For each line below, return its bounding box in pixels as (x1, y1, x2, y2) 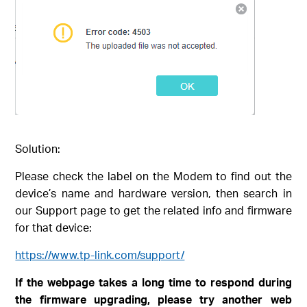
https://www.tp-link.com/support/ (15, 247, 185, 262)
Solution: (15, 140, 61, 156)
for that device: (15, 219, 93, 234)
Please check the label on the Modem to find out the (15, 168, 292, 183)
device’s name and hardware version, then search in (15, 185, 292, 200)
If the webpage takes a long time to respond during (15, 274, 292, 289)
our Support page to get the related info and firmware (15, 202, 292, 217)
